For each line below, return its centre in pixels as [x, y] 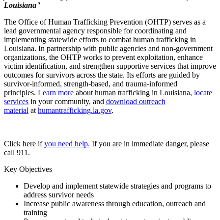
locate [203, 92]
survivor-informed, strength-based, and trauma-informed [91, 83]
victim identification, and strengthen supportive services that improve [110, 66]
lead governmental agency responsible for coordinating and [95, 30]
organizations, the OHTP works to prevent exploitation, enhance [103, 57]
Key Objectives [28, 169]
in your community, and [67, 101]
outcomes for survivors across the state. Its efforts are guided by [102, 75]
